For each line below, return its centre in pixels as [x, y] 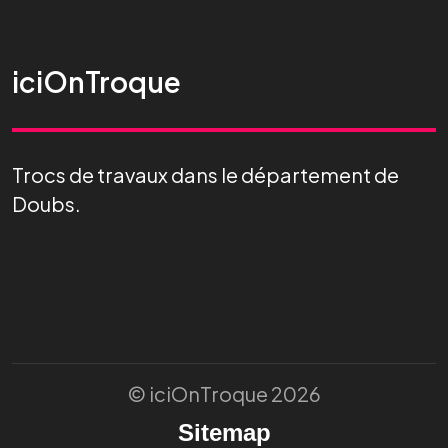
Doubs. [46, 204]
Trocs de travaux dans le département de [205, 175]
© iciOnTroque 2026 [224, 394]
